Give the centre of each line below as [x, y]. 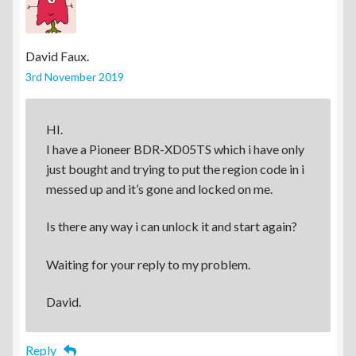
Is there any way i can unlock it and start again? [171, 226]
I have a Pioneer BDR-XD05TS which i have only [175, 149]
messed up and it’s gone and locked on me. [159, 188]
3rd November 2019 [75, 76]
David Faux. [57, 56]
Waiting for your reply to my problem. [148, 264]
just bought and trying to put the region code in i [175, 168]
